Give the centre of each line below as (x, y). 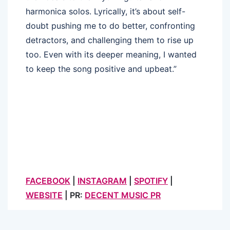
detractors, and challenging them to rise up (110, 40)
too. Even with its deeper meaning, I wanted (111, 54)
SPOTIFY (151, 180)
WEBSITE (44, 195)
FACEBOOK (48, 180)
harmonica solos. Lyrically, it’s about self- (106, 11)
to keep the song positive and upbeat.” (101, 69)
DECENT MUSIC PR (123, 195)
